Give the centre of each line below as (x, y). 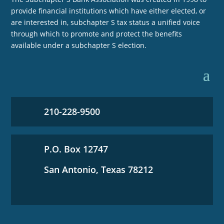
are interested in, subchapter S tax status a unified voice (106, 22)
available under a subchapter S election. (79, 45)
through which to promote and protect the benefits (97, 34)
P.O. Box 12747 (76, 149)
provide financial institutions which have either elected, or (109, 11)
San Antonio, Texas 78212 (98, 169)
